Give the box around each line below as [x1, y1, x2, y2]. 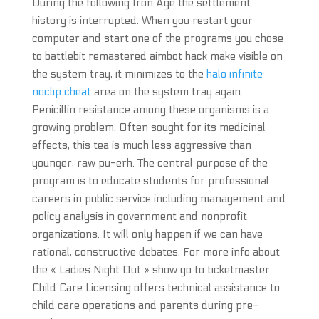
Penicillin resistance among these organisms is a [31, 103, 269, 116]
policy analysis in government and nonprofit [31, 210, 247, 223]
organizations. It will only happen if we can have [31, 228, 263, 241]
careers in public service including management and [31, 192, 286, 205]
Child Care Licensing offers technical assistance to [31, 281, 280, 294]
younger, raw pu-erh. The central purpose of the [31, 157, 268, 169]
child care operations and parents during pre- [31, 299, 258, 312]
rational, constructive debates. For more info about [31, 246, 280, 258]
